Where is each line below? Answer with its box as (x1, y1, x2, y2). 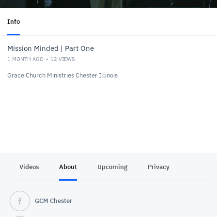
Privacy (148, 163, 170, 171)
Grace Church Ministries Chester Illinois (7, 71, 118, 79)
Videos (19, 163, 39, 171)
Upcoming (97, 163, 127, 171)
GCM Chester (35, 197, 72, 205)
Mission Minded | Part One (7, 44, 94, 53)
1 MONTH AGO (7, 56, 44, 62)
